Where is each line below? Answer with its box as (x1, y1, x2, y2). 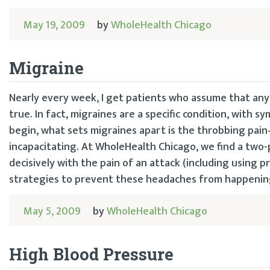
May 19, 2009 (24, 16, 85, 34)
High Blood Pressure (9, 243, 174, 265)
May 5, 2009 (24, 202, 81, 221)
